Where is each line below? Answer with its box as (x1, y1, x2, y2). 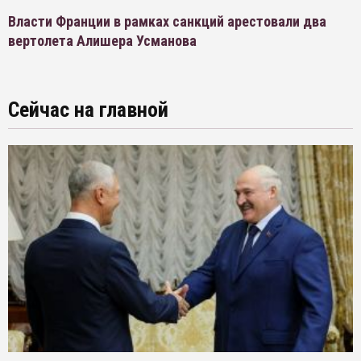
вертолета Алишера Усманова (8, 32, 197, 49)
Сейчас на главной (8, 98, 168, 122)
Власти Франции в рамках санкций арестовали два (8, 13, 326, 30)
